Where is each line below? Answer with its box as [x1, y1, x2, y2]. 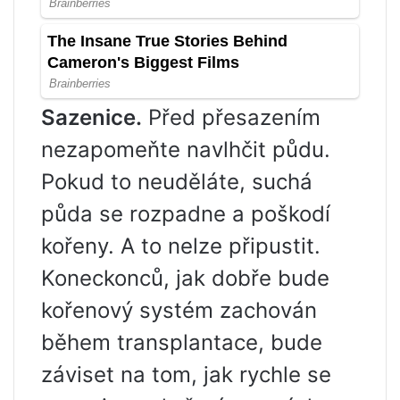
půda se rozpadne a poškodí [41, 200, 330, 227]
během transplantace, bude [41, 329, 322, 355]
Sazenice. [41, 104, 142, 130]
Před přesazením [142, 104, 321, 130]
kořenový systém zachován [41, 296, 317, 323]
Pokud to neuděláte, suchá [41, 168, 312, 195]
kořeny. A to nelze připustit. [41, 232, 321, 259]
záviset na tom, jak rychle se [41, 361, 331, 387]
